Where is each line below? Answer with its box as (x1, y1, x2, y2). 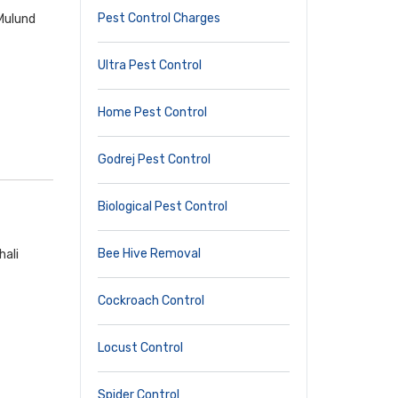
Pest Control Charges (98, 11, 220, 26)
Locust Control (98, 340, 183, 355)
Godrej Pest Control (98, 152, 211, 167)
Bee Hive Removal (98, 246, 201, 261)
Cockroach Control (98, 293, 204, 308)
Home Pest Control (98, 105, 207, 120)
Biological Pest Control (98, 199, 227, 214)
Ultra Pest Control (98, 58, 202, 73)
